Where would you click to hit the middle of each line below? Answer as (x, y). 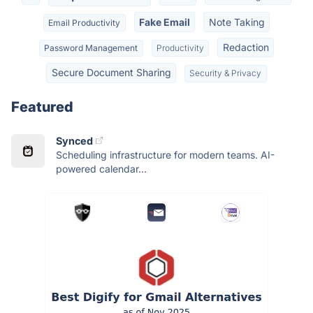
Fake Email (165, 22)
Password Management (91, 48)
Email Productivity (85, 22)
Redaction (246, 47)
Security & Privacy (226, 73)
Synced (74, 140)
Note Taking (236, 22)
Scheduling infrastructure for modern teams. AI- (165, 154)
